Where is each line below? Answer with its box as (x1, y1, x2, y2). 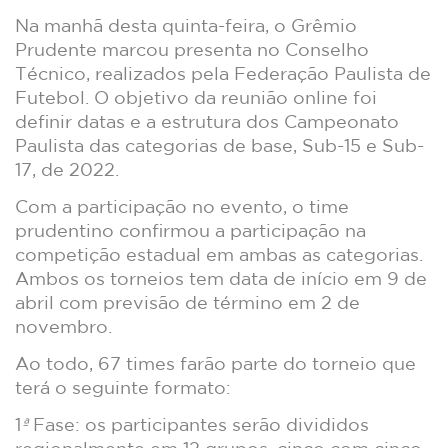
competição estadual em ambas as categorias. (15, 244, 423, 265)
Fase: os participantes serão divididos (28, 414, 369, 435)
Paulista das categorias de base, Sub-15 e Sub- (15, 135, 424, 156)
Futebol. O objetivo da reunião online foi (15, 87, 377, 108)
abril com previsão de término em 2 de (15, 292, 360, 313)
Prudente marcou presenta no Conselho (15, 39, 369, 60)
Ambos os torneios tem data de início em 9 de (15, 268, 427, 289)
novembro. (15, 316, 112, 337)
